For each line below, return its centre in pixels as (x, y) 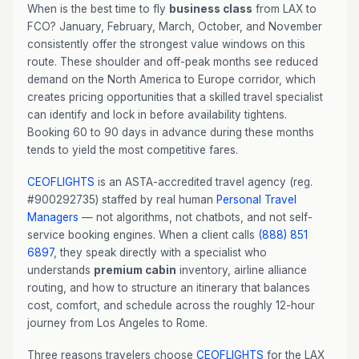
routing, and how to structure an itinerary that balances (169, 288)
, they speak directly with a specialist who (160, 252)
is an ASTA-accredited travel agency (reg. (204, 182)
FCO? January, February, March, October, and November (175, 26)
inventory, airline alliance (242, 270)
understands (61, 270)
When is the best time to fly (98, 9)
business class (211, 9)
